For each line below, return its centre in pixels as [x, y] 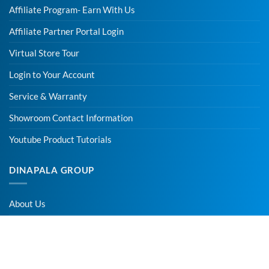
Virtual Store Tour [44, 53]
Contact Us [31, 225]
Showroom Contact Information [71, 118]
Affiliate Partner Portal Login [66, 31]
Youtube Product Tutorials [60, 139]
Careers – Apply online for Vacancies [81, 247]
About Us [27, 204]
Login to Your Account [52, 74]
